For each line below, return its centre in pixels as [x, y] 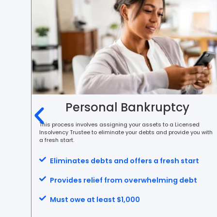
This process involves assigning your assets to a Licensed [119, 124]
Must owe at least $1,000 [95, 199]
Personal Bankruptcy [128, 108]
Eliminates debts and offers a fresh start [125, 161]
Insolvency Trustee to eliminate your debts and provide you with [126, 132]
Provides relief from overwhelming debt [124, 180]
